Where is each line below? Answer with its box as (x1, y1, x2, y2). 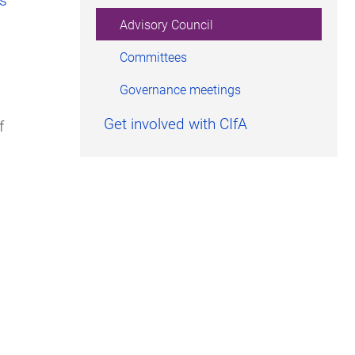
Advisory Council (120, 16, 213, 33)
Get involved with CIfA (104, 113, 247, 134)
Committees (120, 48, 187, 66)
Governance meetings (120, 81, 241, 98)
